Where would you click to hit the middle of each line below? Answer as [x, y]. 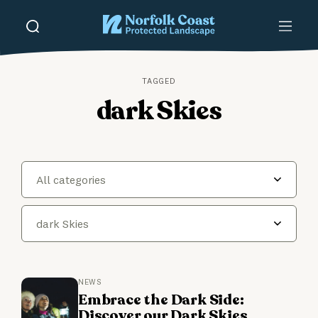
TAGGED [159, 81]
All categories [71, 180]
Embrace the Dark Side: [161, 300]
